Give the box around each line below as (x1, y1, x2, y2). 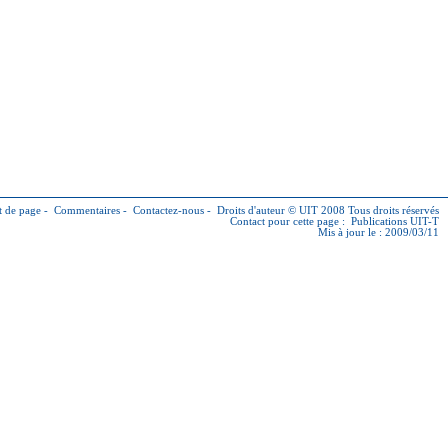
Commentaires (54, 205, 120, 216)
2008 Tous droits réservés (318, 205, 439, 216)
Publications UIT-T (351, 216, 439, 227)
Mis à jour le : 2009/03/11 (318, 227, 439, 238)
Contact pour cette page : (230, 216, 351, 227)
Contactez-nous (133, 205, 204, 216)
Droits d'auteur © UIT (217, 205, 318, 216)
